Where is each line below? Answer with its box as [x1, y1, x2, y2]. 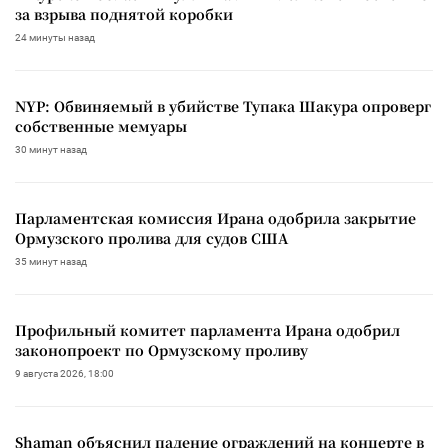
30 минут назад [15, 143, 87, 155]
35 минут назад [15, 255, 87, 267]
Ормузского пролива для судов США [15, 227, 288, 248]
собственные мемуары [15, 115, 187, 136]
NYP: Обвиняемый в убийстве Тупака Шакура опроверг [15, 95, 431, 116]
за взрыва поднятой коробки [15, 3, 233, 24]
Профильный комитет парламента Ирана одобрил [15, 319, 400, 340]
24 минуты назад [15, 31, 95, 43]
